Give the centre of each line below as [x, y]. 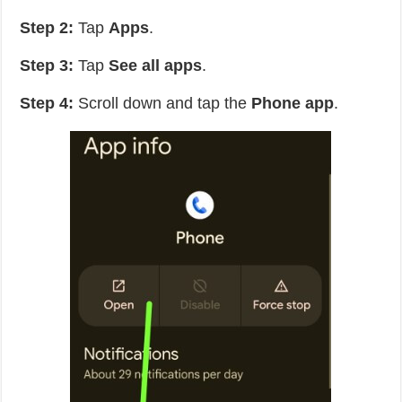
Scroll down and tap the [163, 103]
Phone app [293, 103]
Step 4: [47, 103]
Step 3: [47, 66]
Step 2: [47, 28]
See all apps [156, 66]
